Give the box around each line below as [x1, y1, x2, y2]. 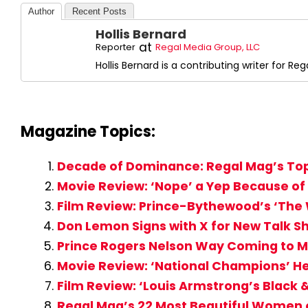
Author [28, 6, 54, 17]
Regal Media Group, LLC [155, 41, 260, 54]
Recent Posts [72, 6, 126, 17]
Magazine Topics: [21, 121, 155, 143]
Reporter [96, 41, 135, 54]
